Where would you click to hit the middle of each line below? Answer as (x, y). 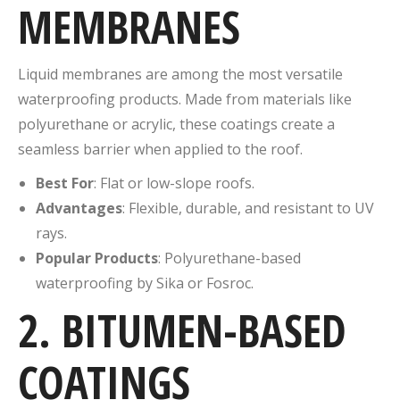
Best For (65, 183)
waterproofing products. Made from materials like (185, 99)
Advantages (79, 208)
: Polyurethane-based (229, 258)
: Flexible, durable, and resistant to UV (248, 208)
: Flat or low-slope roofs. (174, 183)
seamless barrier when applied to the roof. (160, 149)
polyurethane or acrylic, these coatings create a (176, 124)
